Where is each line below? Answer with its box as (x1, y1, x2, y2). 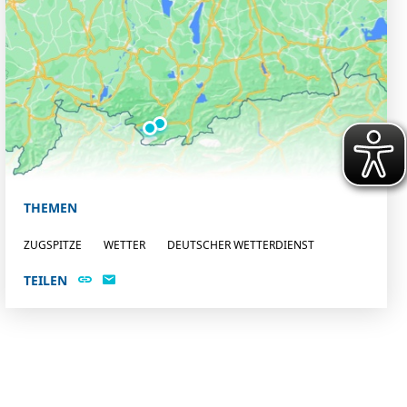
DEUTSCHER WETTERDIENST (167, 237, 314, 253)
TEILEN (24, 272, 67, 290)
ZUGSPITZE (24, 237, 82, 253)
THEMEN (24, 199, 77, 217)
